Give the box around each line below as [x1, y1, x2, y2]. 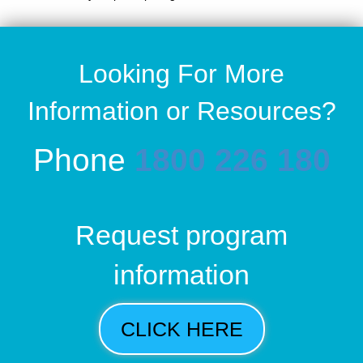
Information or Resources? [27, 96, 336, 126]
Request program [75, 219, 288, 250]
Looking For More [79, 58, 284, 88]
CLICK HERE [120, 317, 243, 340]
